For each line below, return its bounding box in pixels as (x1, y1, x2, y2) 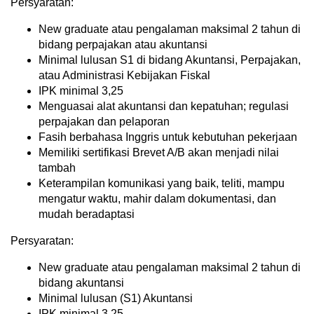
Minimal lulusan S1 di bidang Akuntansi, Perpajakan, (39, 54, 301, 67)
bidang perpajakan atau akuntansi (39, 39, 207, 51)
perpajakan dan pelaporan (39, 116, 170, 128)
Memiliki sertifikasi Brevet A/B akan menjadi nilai (39, 146, 279, 159)
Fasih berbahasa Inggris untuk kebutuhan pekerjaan (39, 131, 297, 144)
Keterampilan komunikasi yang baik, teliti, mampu (39, 177, 285, 190)
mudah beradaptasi (39, 208, 135, 221)
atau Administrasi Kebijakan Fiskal (39, 69, 210, 82)
